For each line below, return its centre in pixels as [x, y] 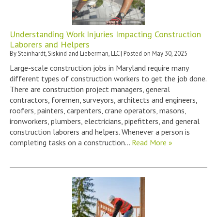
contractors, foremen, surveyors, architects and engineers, [103, 100]
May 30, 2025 [170, 53]
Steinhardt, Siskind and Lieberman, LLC [69, 53]
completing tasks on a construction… [71, 142]
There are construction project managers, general [90, 89]
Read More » [152, 142]
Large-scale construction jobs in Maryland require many [99, 68]
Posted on [138, 53]
